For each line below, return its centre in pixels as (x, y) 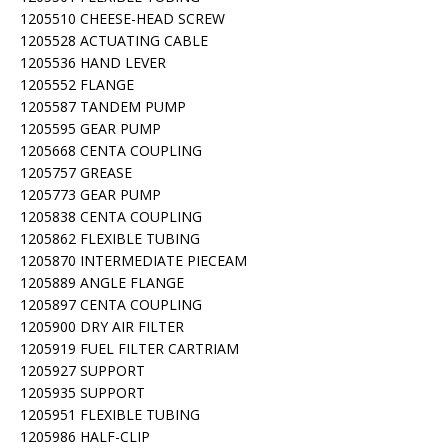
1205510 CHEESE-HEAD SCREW (122, 18)
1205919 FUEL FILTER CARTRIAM (129, 348)
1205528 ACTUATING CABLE (114, 40)
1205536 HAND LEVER (93, 62)
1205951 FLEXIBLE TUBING (110, 414)
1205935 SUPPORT (82, 392)
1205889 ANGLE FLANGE (102, 282)
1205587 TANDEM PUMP (103, 106)
